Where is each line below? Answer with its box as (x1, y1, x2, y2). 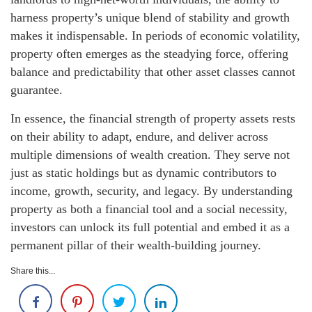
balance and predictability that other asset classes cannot (10, 64, 295, 79)
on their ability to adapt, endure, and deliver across (10, 129, 268, 143)
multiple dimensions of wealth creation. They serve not (10, 147, 290, 162)
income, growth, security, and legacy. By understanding (10, 183, 292, 198)
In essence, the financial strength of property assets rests (10, 111, 295, 125)
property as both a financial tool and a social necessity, (10, 201, 288, 216)
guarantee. (10, 82, 63, 97)
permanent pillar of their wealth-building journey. (10, 237, 261, 252)
